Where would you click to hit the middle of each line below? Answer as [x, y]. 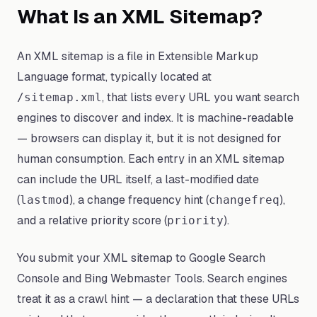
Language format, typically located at [114, 77]
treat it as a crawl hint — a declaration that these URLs [158, 299]
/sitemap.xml [59, 97]
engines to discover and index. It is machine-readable [155, 118]
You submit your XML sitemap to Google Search [141, 258]
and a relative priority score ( [92, 220]
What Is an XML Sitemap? [140, 16]
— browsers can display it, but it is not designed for [149, 138]
